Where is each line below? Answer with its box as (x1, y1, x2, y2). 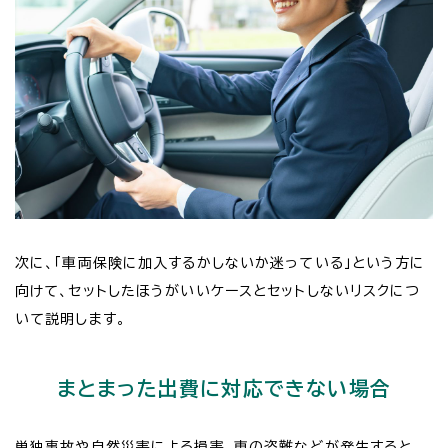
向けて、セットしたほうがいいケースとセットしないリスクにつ (15, 284, 421, 299)
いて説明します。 (15, 312, 126, 327)
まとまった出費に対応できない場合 (56, 378, 392, 399)
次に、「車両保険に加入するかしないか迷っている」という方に (15, 256, 426, 271)
